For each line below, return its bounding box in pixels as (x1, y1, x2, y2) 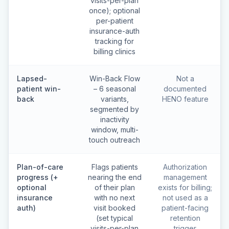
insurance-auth (89, 27, 140, 35)
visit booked (94, 203, 135, 212)
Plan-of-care (17, 163, 63, 171)
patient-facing (162, 203, 209, 212)
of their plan (94, 183, 135, 192)
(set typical (96, 214, 133, 222)
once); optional (89, 6, 140, 15)
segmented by (90, 105, 139, 113)
